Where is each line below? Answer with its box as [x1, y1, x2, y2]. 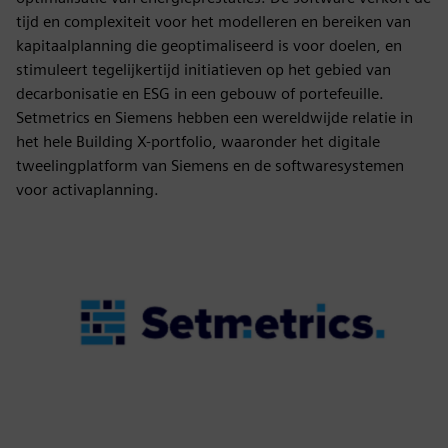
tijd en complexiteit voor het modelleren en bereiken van [16, 12, 411, 31]
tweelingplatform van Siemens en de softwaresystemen [16, 156, 404, 175]
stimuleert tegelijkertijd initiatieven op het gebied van [16, 60, 391, 79]
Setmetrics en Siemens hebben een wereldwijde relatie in [16, 108, 413, 127]
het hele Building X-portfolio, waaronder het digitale [16, 132, 380, 151]
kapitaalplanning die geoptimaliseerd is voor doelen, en [16, 36, 402, 55]
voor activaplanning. [16, 180, 159, 199]
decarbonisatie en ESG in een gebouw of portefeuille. [16, 84, 384, 103]
